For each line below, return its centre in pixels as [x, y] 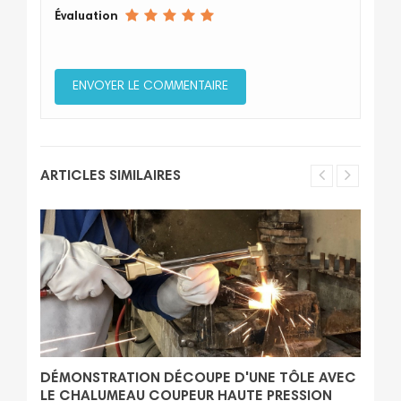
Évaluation [86, 17]
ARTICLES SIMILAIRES [111, 177]
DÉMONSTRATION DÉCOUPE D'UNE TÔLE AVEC [198, 378]
